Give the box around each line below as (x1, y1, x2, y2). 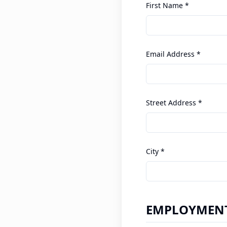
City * (146, 146, 165, 156)
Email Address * (146, 49, 201, 59)
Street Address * (146, 98, 202, 107)
